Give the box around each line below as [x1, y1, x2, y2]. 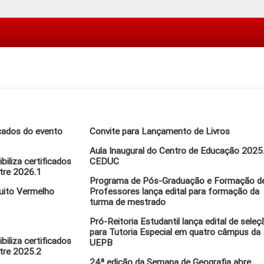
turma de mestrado [90, 197, 166, 207]
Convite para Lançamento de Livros [90, 126, 230, 137]
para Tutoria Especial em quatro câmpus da [90, 227, 261, 237]
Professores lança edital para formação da [90, 186, 260, 197]
